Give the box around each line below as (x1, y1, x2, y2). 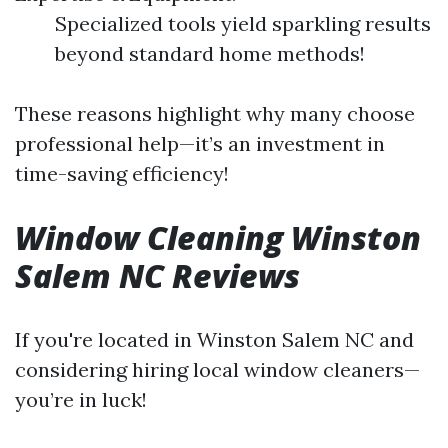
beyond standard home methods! (55, 41, 365, 66)
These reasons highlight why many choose (15, 101, 415, 126)
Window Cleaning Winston (15, 216, 421, 259)
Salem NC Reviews (15, 254, 300, 297)
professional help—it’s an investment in (15, 131, 385, 156)
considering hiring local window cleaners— (15, 357, 420, 382)
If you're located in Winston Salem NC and (15, 327, 414, 352)
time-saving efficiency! (15, 161, 229, 186)
